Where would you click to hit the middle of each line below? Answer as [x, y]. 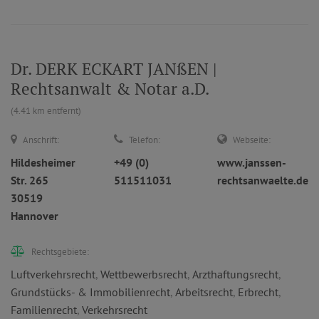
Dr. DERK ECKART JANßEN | [114, 69]
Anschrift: [41, 140]
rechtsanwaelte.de [263, 180]
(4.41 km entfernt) [46, 111]
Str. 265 [30, 180]
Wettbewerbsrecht [144, 274]
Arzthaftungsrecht [235, 274]
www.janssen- [252, 162]
